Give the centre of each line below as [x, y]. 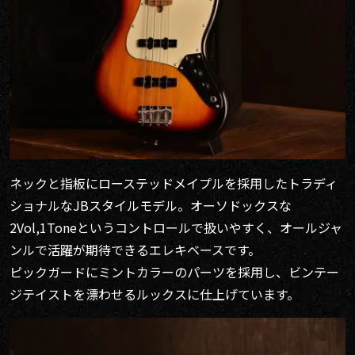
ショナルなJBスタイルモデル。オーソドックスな [151, 205]
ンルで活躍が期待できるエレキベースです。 [135, 249]
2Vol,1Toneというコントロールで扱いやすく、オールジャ [176, 227]
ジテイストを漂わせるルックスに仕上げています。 [155, 294]
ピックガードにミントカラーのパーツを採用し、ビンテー [174, 271]
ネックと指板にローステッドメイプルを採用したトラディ [174, 183]
